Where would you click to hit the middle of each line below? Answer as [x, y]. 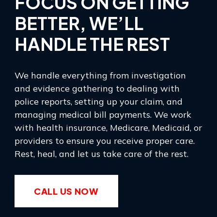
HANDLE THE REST [92, 44]
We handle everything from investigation [100, 75]
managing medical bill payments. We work [103, 115]
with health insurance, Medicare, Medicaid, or [108, 128]
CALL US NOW [66, 191]
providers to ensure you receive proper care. [105, 141]
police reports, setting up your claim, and [99, 101]
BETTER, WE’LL [79, 23]
